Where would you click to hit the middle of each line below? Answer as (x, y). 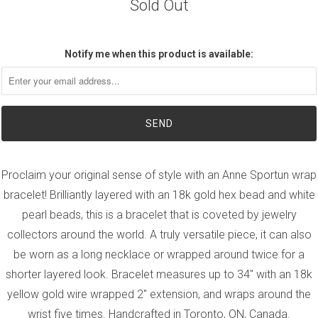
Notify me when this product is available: (159, 54)
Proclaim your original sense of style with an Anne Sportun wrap (159, 175)
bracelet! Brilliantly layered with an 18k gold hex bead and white (159, 194)
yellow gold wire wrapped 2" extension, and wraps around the (159, 294)
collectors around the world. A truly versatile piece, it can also (159, 234)
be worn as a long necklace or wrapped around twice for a (159, 254)
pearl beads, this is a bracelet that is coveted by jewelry (159, 214)
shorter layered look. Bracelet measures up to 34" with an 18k (159, 274)
